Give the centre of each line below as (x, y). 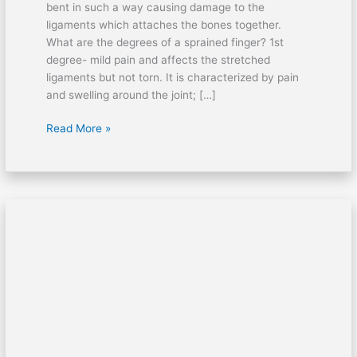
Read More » (78, 129)
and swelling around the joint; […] (131, 94)
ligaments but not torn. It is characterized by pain (172, 77)
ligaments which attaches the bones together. (163, 24)
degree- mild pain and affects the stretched (158, 59)
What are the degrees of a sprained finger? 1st (165, 42)
